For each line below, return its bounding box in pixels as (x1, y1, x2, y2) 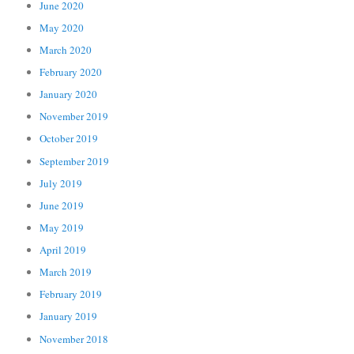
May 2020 (40, 20, 85, 35)
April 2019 (40, 243, 87, 258)
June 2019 (40, 198, 85, 213)
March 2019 (40, 265, 92, 280)
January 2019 (40, 309, 98, 324)
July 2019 (40, 175, 83, 190)
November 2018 (40, 331, 109, 346)
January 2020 (40, 87, 98, 102)
